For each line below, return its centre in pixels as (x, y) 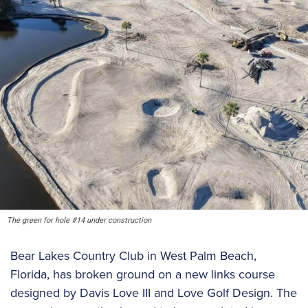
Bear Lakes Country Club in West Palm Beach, (133, 256)
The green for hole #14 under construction (79, 221)
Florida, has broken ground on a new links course (143, 275)
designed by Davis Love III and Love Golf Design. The (154, 293)
